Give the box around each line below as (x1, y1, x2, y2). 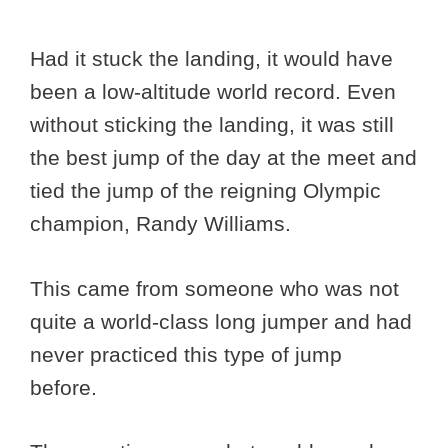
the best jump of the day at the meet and (30, 146, 417, 170)
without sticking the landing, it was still (30, 113, 394, 137)
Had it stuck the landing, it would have (30, 47, 393, 71)
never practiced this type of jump (30, 342, 342, 366)
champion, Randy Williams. (30, 212, 291, 236)
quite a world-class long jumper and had (30, 309, 412, 333)
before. (30, 375, 103, 399)
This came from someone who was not (30, 276, 399, 300)
